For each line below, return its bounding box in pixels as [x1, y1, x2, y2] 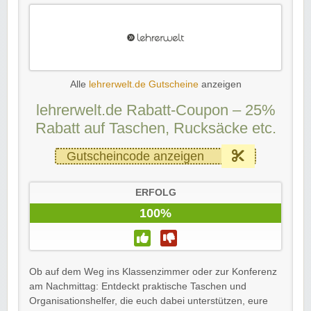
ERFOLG [135, 187, 176, 198]
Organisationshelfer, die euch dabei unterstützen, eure [29, 295, 268, 306]
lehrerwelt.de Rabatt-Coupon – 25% [35, 101, 276, 119]
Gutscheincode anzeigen [67, 149, 204, 163]
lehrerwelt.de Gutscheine [88, 78, 199, 90]
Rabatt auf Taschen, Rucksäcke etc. [35, 119, 276, 137]
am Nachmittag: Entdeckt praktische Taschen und [29, 280, 246, 292]
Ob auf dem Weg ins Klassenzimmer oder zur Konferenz [29, 266, 277, 277]
